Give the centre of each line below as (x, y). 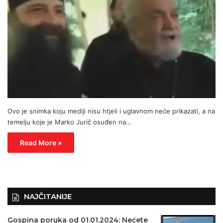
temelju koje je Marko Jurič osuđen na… (69, 122)
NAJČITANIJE (48, 197)
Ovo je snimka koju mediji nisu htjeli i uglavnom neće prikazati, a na (111, 111)
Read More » (41, 143)
